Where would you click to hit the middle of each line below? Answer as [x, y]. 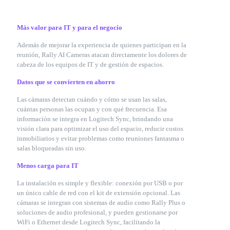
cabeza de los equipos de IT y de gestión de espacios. [90, 64]
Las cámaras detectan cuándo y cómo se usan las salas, [92, 99]
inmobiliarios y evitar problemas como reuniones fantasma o [101, 138]
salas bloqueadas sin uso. [52, 148]
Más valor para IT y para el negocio [70, 27]
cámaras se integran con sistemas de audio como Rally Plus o [101, 203]
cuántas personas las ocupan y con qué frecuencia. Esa [92, 109]
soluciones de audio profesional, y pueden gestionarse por [97, 212]
